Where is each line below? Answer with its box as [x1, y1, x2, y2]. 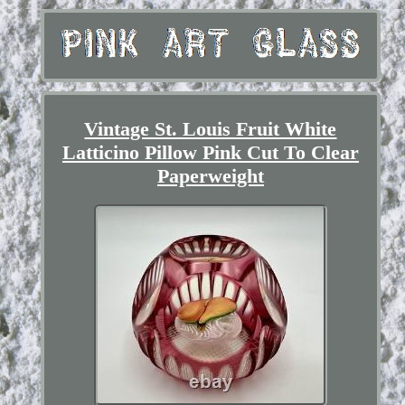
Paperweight [156, 164, 264, 187]
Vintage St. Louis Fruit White [84, 117, 337, 140]
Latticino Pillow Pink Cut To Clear [61, 140, 359, 164]
